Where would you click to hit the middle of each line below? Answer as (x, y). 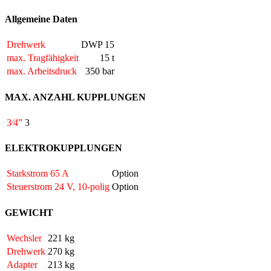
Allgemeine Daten (41, 19)
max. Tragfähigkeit (43, 58)
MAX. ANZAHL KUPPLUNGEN (75, 97)
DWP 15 (98, 45)
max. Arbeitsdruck (42, 71)
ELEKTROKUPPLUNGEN (64, 148)
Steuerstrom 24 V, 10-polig (58, 187)
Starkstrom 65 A (38, 174)
